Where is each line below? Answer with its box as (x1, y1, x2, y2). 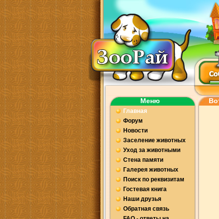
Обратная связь (123, 205, 169, 212)
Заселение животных (123, 137, 186, 144)
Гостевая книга (123, 186, 167, 193)
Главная (123, 108, 147, 114)
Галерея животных (123, 166, 178, 173)
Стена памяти (123, 156, 163, 163)
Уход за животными (123, 147, 180, 153)
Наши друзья (123, 196, 161, 202)
